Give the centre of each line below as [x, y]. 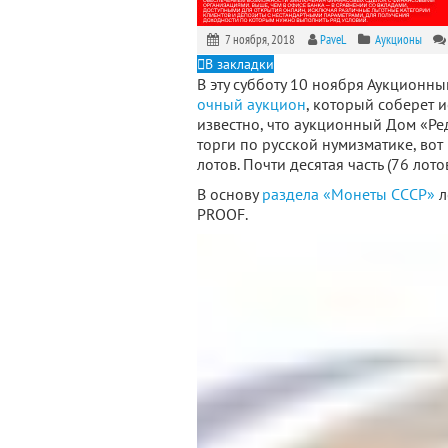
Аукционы [399, 39]
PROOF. [222, 214]
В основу [229, 194]
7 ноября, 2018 [262, 39]
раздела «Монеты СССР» [348, 194]
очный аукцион [251, 104]
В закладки [239, 64]
